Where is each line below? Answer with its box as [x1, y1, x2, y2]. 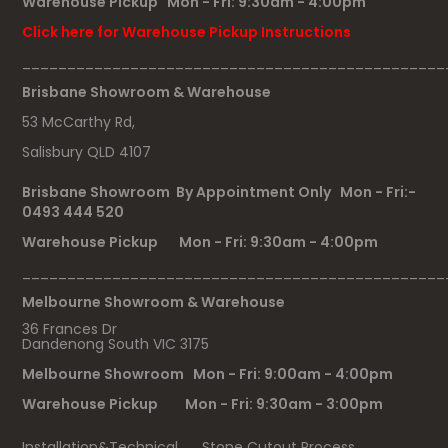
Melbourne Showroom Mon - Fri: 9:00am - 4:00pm [22, 363, 394, 384]
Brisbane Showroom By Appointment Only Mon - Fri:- [22, 181, 417, 202]
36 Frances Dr [22, 318, 118, 339]
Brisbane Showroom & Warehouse [22, 81, 272, 102]
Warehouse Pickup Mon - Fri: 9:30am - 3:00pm [22, 393, 384, 414]
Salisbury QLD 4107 [22, 141, 152, 162]
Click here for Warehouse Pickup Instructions [22, 21, 352, 42]
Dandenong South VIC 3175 [22, 333, 210, 354]
